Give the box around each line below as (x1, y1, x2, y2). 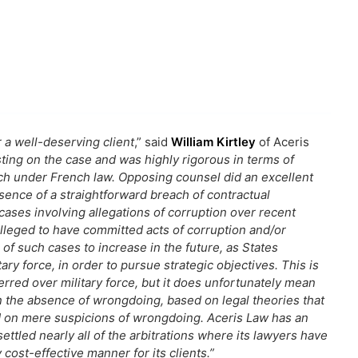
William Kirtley (171, 134, 256, 150)
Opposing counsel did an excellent (118, 169, 313, 185)
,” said (134, 134, 171, 150)
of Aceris (256, 134, 309, 150)
